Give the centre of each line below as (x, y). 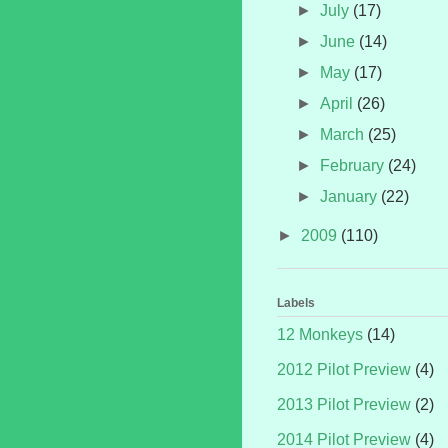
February (354, 165)
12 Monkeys (320, 335)
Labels (296, 303)
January (351, 196)
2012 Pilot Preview (344, 370)
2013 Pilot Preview (344, 405)
